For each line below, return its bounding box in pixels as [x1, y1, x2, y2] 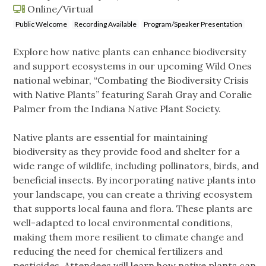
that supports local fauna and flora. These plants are [13, 202, 252, 215]
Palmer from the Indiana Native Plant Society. [13, 103, 221, 115]
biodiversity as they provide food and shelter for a [13, 145, 240, 158]
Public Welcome [15, 20, 67, 29]
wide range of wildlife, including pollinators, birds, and [13, 160, 259, 172]
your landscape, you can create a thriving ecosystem [13, 188, 252, 201]
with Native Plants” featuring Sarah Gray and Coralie [13, 88, 252, 101]
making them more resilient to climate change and [13, 231, 243, 243]
